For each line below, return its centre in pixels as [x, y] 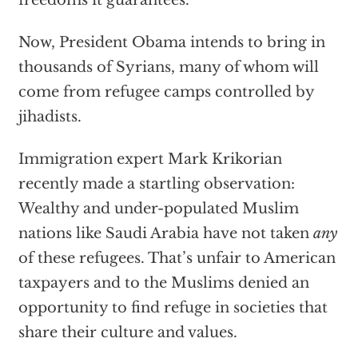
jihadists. [50, 117]
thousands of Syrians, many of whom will [168, 67]
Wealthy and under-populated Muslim [158, 209]
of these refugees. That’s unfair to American [177, 258]
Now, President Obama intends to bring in [171, 42]
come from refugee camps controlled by [166, 92]
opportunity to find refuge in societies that [173, 308]
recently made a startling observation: [156, 184]
